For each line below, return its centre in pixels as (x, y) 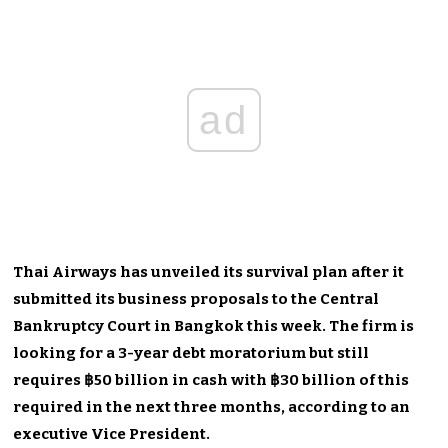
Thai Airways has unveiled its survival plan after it (209, 271)
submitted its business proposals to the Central (196, 298)
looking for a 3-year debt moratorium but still (191, 352)
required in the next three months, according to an (212, 406)
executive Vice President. (112, 433)
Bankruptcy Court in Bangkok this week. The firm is (214, 325)
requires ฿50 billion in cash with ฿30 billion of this (211, 379)
